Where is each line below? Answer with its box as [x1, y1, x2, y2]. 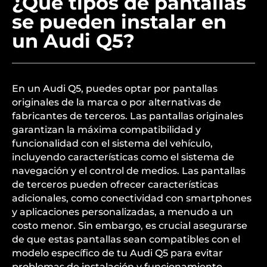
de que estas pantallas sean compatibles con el [12, 234, 240, 245]
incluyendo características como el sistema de [12, 151, 234, 163]
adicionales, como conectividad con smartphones [12, 193, 252, 204]
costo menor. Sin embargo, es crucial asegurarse [12, 220, 247, 231]
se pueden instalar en [12, 10, 226, 33]
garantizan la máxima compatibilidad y [12, 124, 201, 135]
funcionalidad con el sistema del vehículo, [12, 138, 213, 149]
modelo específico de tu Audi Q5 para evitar [12, 247, 223, 259]
